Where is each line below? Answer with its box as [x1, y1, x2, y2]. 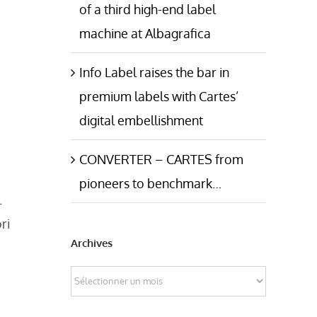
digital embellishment [79, 112, 203, 128]
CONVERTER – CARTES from [79, 151, 243, 167]
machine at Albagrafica [79, 25, 211, 41]
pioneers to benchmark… [79, 175, 221, 191]
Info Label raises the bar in [79, 64, 229, 80]
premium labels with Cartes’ [79, 88, 238, 104]
